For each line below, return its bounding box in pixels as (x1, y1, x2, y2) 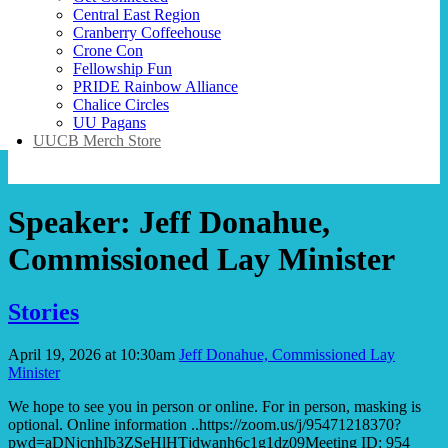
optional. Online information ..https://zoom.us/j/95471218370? (8, 416, 401, 434)
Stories (8, 299, 79, 326)
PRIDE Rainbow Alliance (73, 77, 238, 95)
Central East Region (73, 5, 200, 23)
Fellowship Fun (73, 59, 172, 77)
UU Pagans (73, 113, 146, 131)
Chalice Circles (73, 95, 169, 113)
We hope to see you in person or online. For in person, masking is (8, 398, 421, 416)
